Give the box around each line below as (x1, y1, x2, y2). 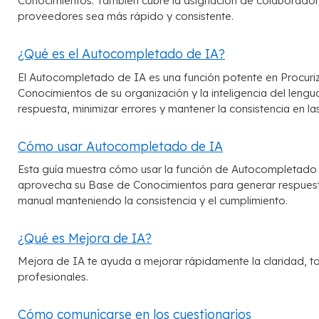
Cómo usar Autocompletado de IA (18, 137, 223, 154)
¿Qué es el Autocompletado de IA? (18, 46, 225, 62)
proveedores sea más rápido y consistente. (18, 9, 234, 23)
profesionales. (18, 270, 88, 284)
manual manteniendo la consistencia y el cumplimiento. (18, 193, 288, 207)
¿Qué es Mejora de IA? (18, 229, 152, 246)
